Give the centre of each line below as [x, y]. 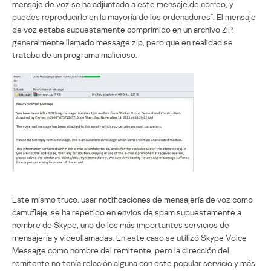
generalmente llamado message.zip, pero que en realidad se [122, 42]
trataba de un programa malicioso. [75, 54]
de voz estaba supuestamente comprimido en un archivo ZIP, [123, 29]
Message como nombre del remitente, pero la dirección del [121, 250]
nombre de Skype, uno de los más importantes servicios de [121, 224]
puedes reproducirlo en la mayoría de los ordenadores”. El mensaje [134, 16]
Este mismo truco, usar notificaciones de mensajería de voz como [132, 199]
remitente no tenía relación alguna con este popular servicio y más [134, 263]
